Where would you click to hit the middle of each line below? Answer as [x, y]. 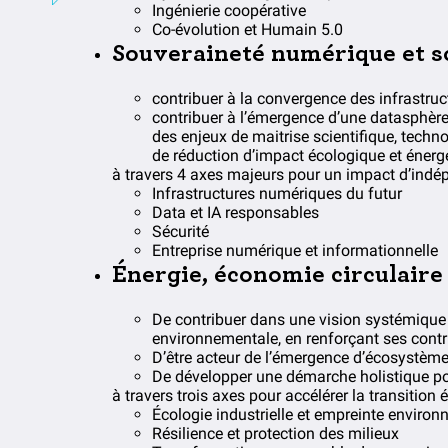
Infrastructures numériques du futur [277, 193]
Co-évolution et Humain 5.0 [247, 29]
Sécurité [180, 231]
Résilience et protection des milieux [275, 433]
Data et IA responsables [235, 212]
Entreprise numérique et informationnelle [295, 250]
